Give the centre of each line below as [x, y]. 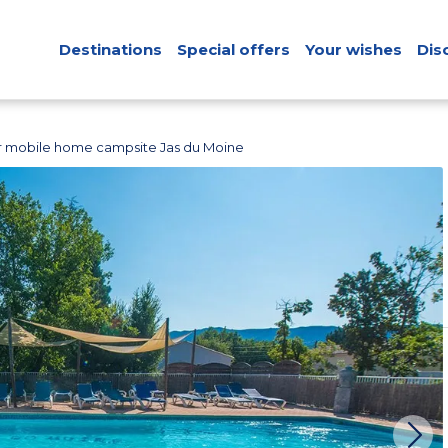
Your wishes [353, 49]
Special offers [233, 49]
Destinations [110, 49]
